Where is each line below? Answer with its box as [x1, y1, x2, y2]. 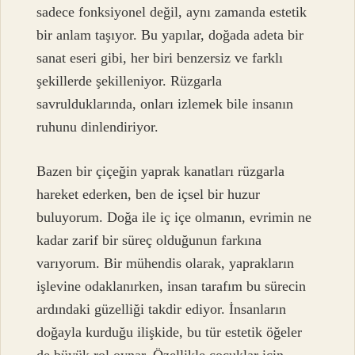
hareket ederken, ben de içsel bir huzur [36, 185, 261, 202]
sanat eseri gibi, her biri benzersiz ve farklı [36, 50, 284, 67]
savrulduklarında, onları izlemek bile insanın [36, 96, 294, 113]
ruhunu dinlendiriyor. [36, 119, 159, 136]
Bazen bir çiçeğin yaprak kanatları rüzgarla [36, 162, 285, 179]
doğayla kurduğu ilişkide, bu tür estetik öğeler [36, 323, 303, 340]
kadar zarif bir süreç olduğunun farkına [36, 231, 262, 248]
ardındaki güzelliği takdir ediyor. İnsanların [36, 300, 287, 317]
